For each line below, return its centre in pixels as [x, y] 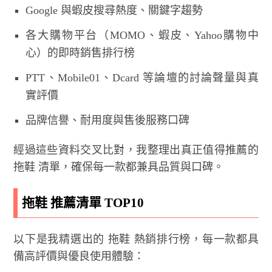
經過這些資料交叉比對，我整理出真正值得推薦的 [136, 150]
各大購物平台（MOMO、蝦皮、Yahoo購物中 [142, 35]
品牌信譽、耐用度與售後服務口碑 [108, 120]
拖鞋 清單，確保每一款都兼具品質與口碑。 [119, 167]
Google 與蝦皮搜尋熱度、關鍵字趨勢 [114, 10]
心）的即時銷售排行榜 [80, 53]
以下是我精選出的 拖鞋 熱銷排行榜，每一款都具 [136, 239]
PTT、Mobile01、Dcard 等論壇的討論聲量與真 [142, 77]
